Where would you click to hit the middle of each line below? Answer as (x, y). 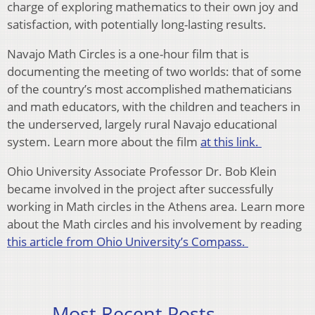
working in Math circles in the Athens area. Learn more (156, 207)
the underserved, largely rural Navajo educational (142, 124)
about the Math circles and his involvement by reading (154, 224)
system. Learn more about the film (104, 142)
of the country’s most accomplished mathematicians (149, 89)
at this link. (231, 142)
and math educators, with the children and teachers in (154, 107)
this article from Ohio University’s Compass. (128, 242)
